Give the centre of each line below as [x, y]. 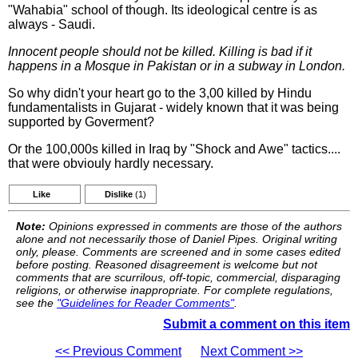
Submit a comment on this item [257, 324]
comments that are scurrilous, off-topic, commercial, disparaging [178, 277]
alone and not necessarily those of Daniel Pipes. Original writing [177, 239]
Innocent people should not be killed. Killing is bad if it [160, 52]
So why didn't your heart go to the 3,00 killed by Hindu [160, 93]
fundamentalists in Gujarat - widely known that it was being [173, 107]
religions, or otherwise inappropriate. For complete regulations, [175, 290]
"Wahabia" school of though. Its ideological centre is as [163, 10]
